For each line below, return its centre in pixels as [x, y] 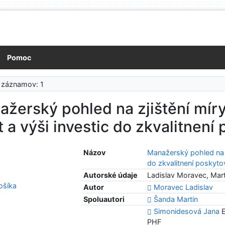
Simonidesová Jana [187, 211]
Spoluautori [104, 199]
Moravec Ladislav [184, 187]
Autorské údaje [111, 175]
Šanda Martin [176, 199]
